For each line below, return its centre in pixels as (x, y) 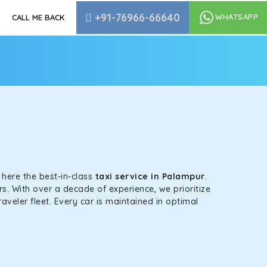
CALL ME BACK (38, 17)
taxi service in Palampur (150, 176)
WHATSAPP (237, 16)
